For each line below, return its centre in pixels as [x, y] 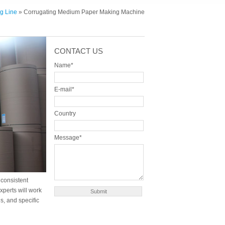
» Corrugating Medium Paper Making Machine [81, 12]
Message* [68, 138]
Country [65, 114]
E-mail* [64, 90]
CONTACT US [78, 51]
